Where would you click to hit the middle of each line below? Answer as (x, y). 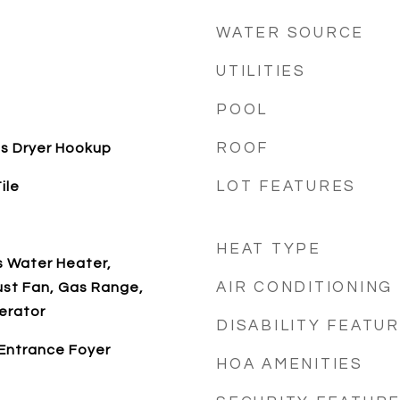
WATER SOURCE (290, 33)
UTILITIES (261, 71)
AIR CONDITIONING (304, 287)
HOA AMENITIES (290, 364)
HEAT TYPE (269, 249)
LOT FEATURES (286, 187)
